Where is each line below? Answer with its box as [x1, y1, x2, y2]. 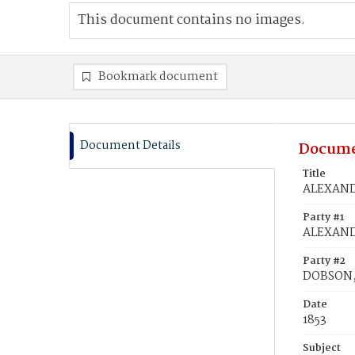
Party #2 [303, 253, 345, 269]
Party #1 [303, 209, 344, 226]
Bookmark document [98, 67, 218, 86]
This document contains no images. [78, 10, 305, 31]
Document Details [80, 136, 181, 155]
